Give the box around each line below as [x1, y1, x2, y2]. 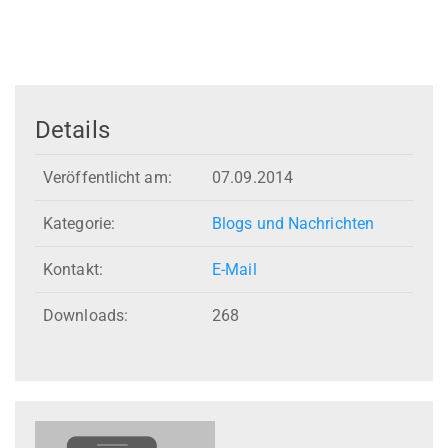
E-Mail [212, 260, 257, 280]
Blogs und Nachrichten [212, 214, 375, 234]
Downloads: [43, 306, 128, 326]
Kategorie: [43, 214, 115, 234]
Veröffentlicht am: [43, 168, 172, 188]
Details [35, 115, 110, 144]
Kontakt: [43, 260, 103, 280]
